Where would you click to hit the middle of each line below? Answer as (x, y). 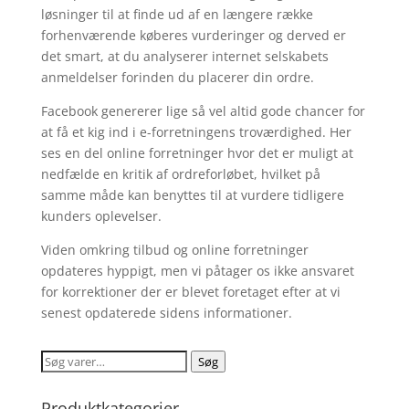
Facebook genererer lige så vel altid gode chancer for (203, 111)
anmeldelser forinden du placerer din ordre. (177, 77)
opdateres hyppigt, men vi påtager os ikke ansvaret (197, 271)
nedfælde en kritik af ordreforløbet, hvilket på (180, 174)
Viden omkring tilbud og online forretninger (174, 250)
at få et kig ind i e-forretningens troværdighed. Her (196, 132)
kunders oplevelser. (101, 216)
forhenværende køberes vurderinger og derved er (193, 35)
